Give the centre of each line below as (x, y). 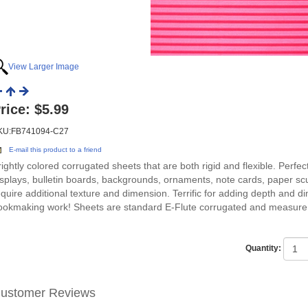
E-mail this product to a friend (55, 150)
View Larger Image (44, 67)
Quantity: (263, 248)
